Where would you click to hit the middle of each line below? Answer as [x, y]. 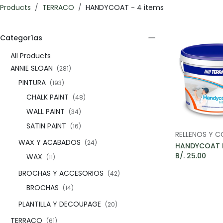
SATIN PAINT [46, 126]
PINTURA [32, 83]
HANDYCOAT [107, 7]
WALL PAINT [46, 111]
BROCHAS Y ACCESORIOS [61, 173]
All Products [31, 56]
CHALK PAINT [48, 97]
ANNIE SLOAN [32, 68]
